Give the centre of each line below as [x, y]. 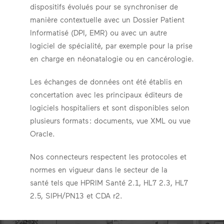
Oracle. [42, 133]
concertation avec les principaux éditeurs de [106, 94]
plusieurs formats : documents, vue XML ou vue [110, 120]
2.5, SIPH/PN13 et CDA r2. [76, 195]
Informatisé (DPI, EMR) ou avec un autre [98, 32]
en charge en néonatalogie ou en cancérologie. [112, 58]
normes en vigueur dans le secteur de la [99, 169]
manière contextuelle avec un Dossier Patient [107, 19]
